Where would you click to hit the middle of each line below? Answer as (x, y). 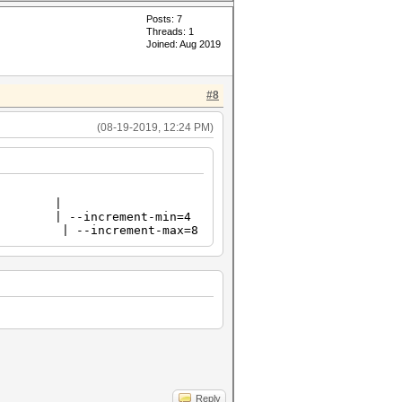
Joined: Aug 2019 (184, 44)
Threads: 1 (170, 31)
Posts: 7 (164, 19)
